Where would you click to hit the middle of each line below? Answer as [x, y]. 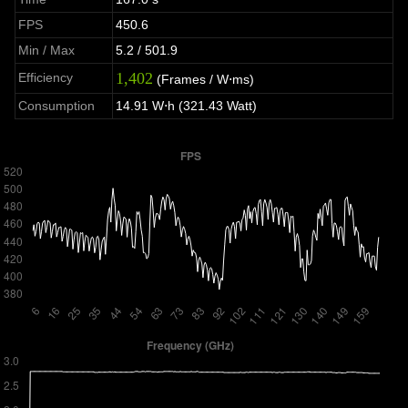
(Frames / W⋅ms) [204, 80]
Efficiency [46, 78]
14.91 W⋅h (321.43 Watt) [187, 106]
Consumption [57, 106]
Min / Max [47, 51]
